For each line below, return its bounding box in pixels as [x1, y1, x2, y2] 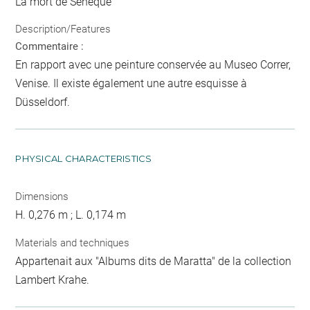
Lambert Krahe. [15, 273, 90, 286]
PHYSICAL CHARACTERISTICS [15, 153, 152, 165]
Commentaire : [15, 40, 84, 53]
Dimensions [15, 190, 69, 203]
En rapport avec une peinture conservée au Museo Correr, [15, 58, 291, 72]
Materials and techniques [15, 236, 130, 249]
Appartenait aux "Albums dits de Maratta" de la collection [15, 254, 292, 268]
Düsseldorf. [15, 95, 71, 109]
